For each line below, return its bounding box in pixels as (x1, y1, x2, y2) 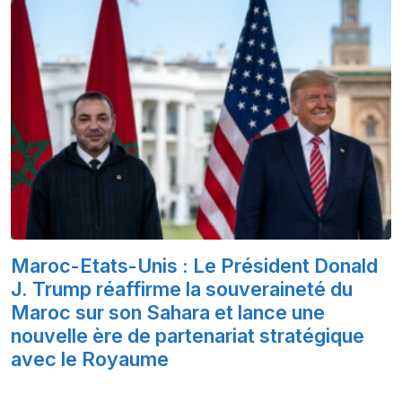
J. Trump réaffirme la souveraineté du (11, 277, 353, 301)
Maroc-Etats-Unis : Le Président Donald (11, 254, 378, 278)
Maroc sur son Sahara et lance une (11, 301, 325, 325)
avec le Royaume (11, 347, 169, 371)
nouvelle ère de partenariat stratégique (11, 324, 364, 348)
